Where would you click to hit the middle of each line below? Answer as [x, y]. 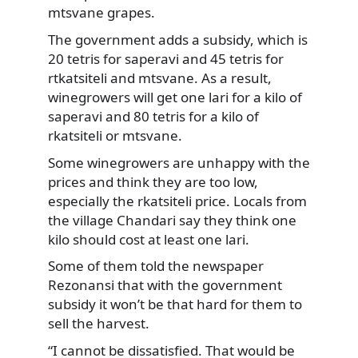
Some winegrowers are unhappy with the [179, 162]
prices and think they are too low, [153, 181]
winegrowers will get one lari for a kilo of [175, 97]
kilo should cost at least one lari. [149, 239]
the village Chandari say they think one [172, 220]
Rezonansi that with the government [165, 285]
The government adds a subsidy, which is [178, 39]
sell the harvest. [99, 324]
